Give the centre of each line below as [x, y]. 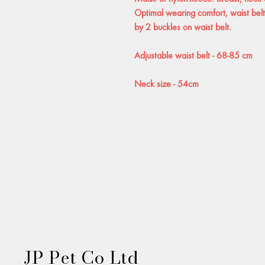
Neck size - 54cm [168, 83]
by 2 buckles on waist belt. [183, 27]
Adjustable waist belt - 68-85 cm [195, 55]
